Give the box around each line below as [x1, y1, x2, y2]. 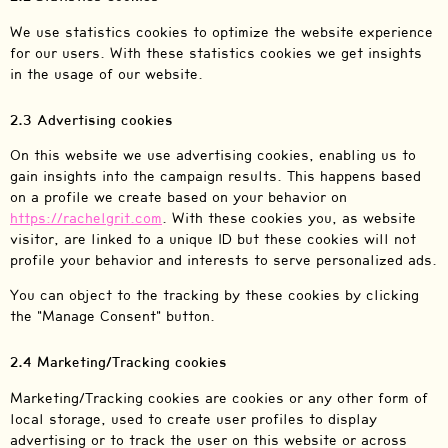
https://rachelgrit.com [10, 209, 162, 227]
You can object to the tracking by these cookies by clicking [10, 287, 419, 305]
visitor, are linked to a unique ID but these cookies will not [10, 230, 416, 248]
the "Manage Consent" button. [10, 308, 215, 326]
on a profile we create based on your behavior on [10, 188, 347, 206]
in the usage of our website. [10, 65, 203, 83]
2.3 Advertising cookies [10, 111, 173, 129]
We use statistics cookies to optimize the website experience [10, 23, 433, 41]
